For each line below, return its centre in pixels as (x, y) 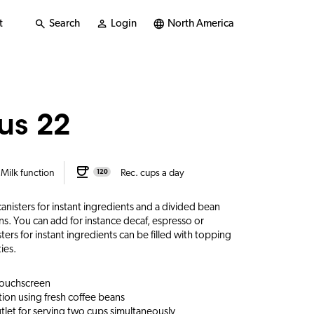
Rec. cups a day (152, 172)
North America (201, 23)
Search (64, 23)
